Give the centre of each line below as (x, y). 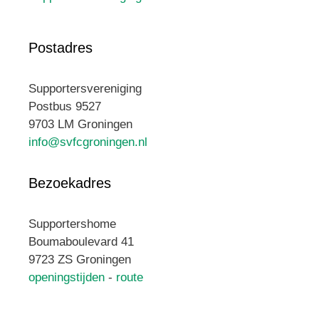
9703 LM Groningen (80, 124)
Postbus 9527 (65, 106)
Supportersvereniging (85, 89)
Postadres (61, 48)
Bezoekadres (70, 183)
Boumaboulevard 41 (81, 242)
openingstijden (67, 277)
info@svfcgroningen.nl (88, 142)
